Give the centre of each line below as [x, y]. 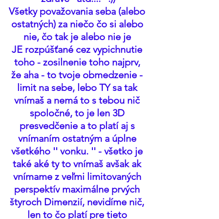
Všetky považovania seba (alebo [78, 11]
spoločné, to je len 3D [78, 113]
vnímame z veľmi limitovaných [78, 176]
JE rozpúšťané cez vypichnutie [78, 49]
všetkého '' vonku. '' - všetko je [78, 151]
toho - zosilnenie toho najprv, [78, 62]
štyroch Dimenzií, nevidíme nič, [78, 202]
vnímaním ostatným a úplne [78, 138]
